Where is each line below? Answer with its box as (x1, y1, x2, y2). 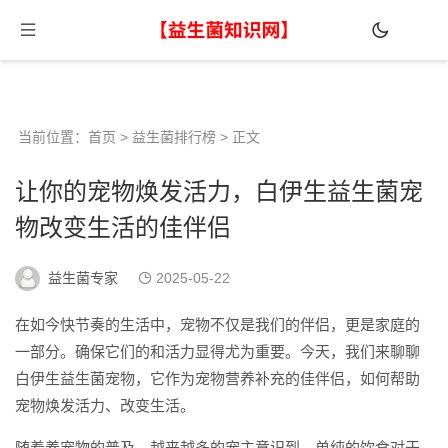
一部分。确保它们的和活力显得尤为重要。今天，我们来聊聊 (15, 343, 420, 360)
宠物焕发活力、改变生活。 (15, 397, 195, 414)
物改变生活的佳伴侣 (15, 214, 231, 241)
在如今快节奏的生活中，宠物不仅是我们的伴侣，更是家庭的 (15, 316, 420, 333)
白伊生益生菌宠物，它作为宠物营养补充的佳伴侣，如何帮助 (15, 370, 420, 387)
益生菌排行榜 (132, 129, 216, 145)
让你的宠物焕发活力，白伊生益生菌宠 (15, 178, 423, 205)
